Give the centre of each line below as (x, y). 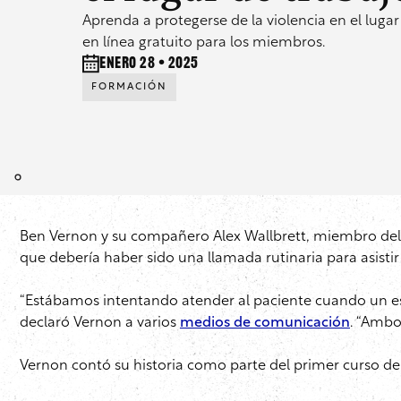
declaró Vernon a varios (100, 324)
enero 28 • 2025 (149, 64)
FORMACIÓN (129, 88)
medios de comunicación (265, 324)
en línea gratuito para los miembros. (204, 43)
